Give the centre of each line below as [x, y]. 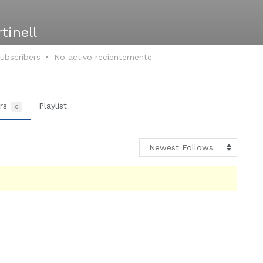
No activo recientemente [103, 57]
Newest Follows [181, 147]
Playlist [53, 106]
